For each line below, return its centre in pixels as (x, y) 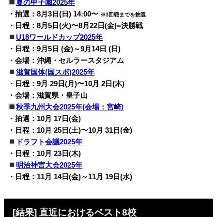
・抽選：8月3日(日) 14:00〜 (54, 14)
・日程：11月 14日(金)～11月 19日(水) (70, 177)
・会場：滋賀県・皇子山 (48, 95)
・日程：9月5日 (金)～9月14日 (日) (64, 49)
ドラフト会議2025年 (49, 142)
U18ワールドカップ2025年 (60, 37)
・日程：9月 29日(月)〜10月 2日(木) (66, 84)
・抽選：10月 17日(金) (45, 118)
